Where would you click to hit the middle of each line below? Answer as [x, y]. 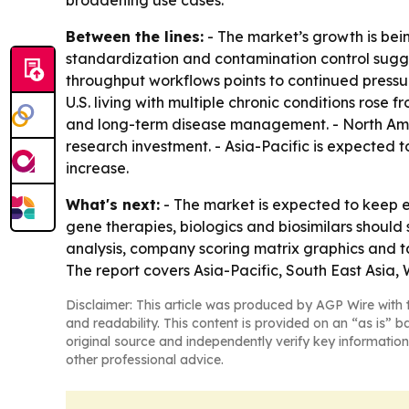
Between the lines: [135, 37]
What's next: [113, 204]
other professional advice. [145, 360]
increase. [97, 168]
